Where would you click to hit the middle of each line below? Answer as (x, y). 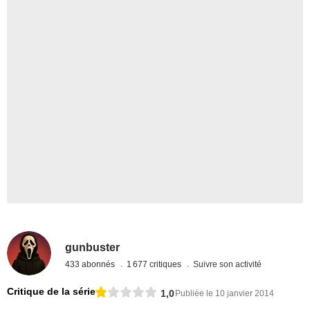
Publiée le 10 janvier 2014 (225, 293)
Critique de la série (51, 292)
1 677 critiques (155, 264)
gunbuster (93, 247)
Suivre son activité (228, 264)
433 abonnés (91, 264)
